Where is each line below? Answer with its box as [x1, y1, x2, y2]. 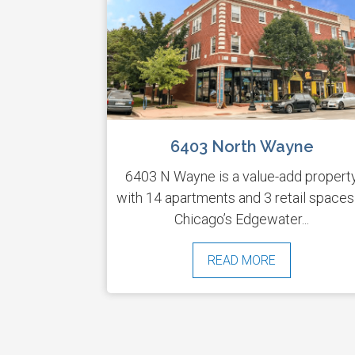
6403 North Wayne [170, 137, 314, 157]
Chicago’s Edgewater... [174, 211, 310, 228]
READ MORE [208, 253, 277, 269]
